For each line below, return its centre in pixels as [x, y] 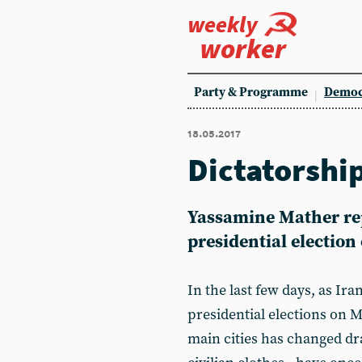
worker [243, 48]
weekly [223, 24]
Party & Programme [251, 93]
